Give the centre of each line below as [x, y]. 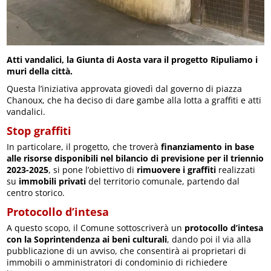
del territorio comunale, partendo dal [163, 181]
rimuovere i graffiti [177, 170]
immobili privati [53, 181]
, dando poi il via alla [209, 239]
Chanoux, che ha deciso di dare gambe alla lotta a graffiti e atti [134, 100]
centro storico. [36, 193]
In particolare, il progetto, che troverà [84, 147]
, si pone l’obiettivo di [93, 170]
